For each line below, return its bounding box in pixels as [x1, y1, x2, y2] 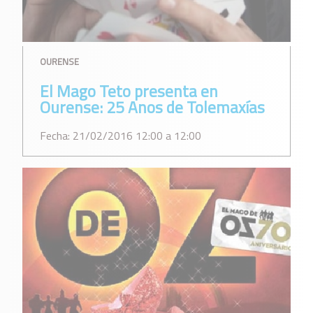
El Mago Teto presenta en [40, 78, 218, 103]
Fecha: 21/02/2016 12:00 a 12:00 [40, 126, 201, 144]
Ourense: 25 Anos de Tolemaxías [40, 94, 265, 119]
